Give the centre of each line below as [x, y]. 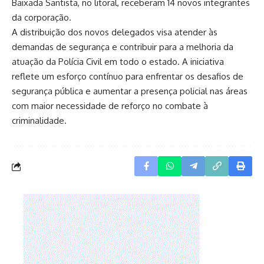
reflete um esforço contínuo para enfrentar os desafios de [128, 77]
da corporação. [42, 18]
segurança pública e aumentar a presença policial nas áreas [130, 91]
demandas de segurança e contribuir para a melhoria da [123, 47]
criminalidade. [39, 121]
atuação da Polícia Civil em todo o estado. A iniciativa [118, 62]
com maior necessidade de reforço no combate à [110, 106]
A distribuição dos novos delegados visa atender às [115, 32]
